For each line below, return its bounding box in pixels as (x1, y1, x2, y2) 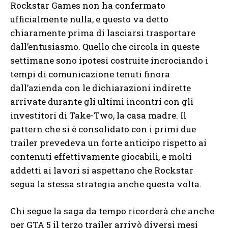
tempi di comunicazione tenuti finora (10, 68, 170, 80)
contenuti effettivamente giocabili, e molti (10, 151, 192, 163)
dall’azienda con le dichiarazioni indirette (10, 82, 191, 94)
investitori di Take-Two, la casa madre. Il (10, 109, 186, 122)
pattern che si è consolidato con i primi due (10, 123, 196, 135)
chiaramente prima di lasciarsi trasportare (10, 27, 195, 39)
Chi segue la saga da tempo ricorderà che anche (10, 205, 214, 217)
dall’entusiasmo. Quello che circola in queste (10, 41, 199, 53)
